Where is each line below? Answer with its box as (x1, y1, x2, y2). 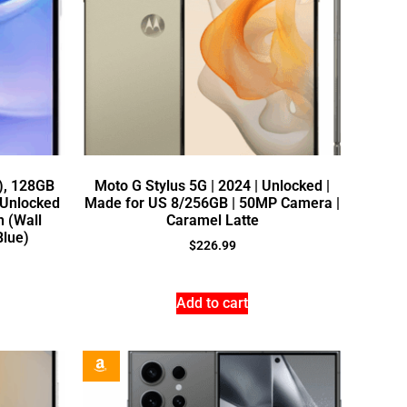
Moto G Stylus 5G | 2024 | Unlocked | (94, 177, 330, 195)
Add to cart (176, 294, 248, 312)
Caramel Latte (165, 212, 259, 230)
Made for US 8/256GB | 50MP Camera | (84, 194, 340, 213)
